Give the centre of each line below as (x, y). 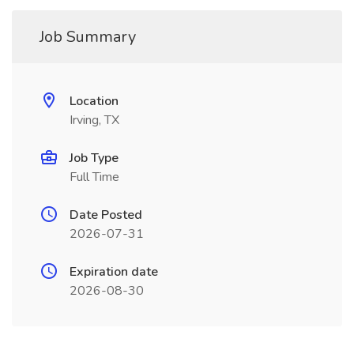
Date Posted (106, 215)
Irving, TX (94, 120)
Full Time (94, 177)
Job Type (94, 158)
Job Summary (88, 37)
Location (94, 101)
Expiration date (114, 272)
